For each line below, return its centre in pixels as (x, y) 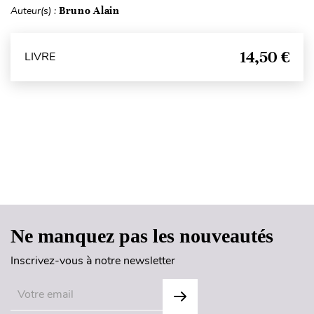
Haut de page (158, 176)
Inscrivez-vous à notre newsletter (93, 260)
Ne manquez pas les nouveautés (142, 235)
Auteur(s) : (35, 11)
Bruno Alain (89, 10)
